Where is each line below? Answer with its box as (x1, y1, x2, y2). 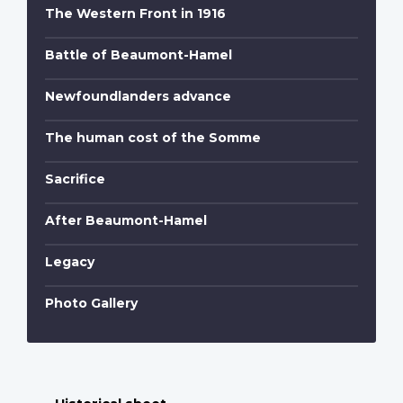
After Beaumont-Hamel (45, 212, 207, 229)
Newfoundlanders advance (45, 88, 231, 105)
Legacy (45, 254, 94, 271)
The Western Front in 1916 (45, 5, 226, 22)
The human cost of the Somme (45, 130, 261, 147)
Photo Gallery (45, 295, 138, 312)
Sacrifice (45, 171, 105, 188)
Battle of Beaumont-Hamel (45, 47, 232, 64)
